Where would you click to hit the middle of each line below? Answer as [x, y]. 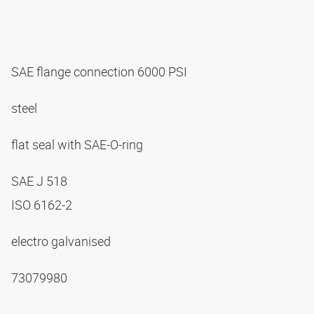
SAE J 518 [41, 181]
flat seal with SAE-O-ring [78, 145]
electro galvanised [62, 241]
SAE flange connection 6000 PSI [101, 72]
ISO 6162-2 [43, 205]
